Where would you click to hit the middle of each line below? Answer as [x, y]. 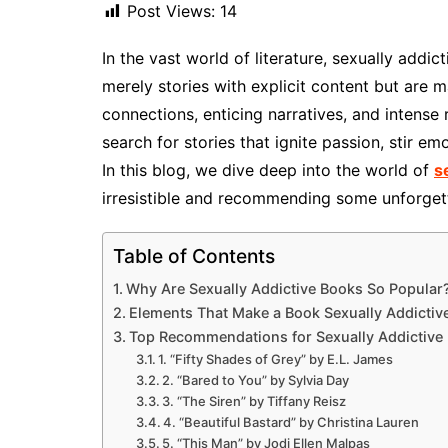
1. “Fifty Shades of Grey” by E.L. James [276, 359]
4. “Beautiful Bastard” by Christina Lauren [291, 422]
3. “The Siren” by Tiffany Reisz [254, 401]
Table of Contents [194, 256]
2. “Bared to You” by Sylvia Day [256, 380]
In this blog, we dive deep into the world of [268, 170]
